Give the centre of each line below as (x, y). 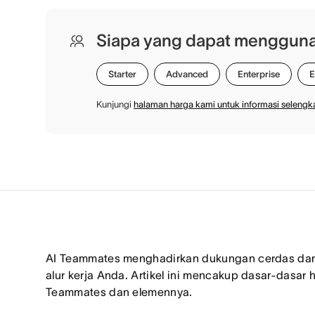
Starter (122, 74)
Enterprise (259, 74)
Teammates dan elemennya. (119, 292)
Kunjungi (115, 104)
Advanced (187, 74)
